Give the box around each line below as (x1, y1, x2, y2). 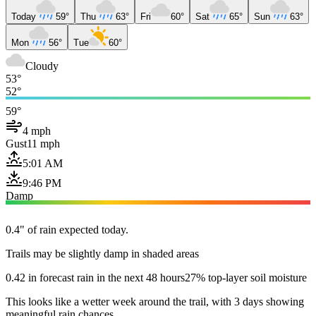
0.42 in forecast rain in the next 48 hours (6, 271, 185, 284)
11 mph (27, 137, 60, 150)
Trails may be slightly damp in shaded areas (6, 247, 199, 260)
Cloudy (25, 59, 59, 72)
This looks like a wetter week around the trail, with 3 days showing (6, 295, 304, 308)
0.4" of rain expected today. (6, 223, 128, 236)
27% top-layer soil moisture (185, 271, 307, 284)
